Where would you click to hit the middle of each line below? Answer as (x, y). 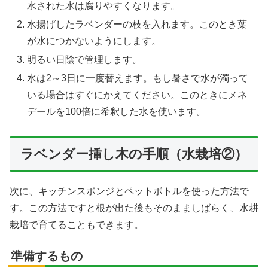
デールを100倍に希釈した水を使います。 (117, 112)
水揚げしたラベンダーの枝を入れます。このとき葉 (137, 25)
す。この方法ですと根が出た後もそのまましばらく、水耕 (134, 208)
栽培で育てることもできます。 (77, 225)
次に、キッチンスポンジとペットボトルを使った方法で (129, 191)
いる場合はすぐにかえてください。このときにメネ (137, 95)
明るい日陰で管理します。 (85, 60)
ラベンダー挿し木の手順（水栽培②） (134, 154)
